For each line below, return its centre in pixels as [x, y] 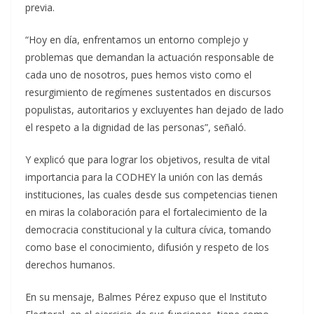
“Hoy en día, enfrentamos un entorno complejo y [137, 40]
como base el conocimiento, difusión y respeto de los [147, 247]
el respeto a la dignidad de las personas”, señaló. [136, 127]
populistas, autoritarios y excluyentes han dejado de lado [155, 110]
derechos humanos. [70, 265]
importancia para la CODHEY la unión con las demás [144, 177]
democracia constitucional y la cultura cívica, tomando [148, 230]
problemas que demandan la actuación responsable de [150, 57]
